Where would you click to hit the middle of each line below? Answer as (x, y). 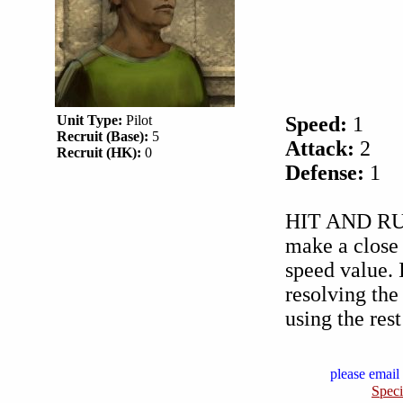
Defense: (325, 173)
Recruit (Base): (103, 136)
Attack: (320, 148)
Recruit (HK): (99, 152)
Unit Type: (90, 120)
